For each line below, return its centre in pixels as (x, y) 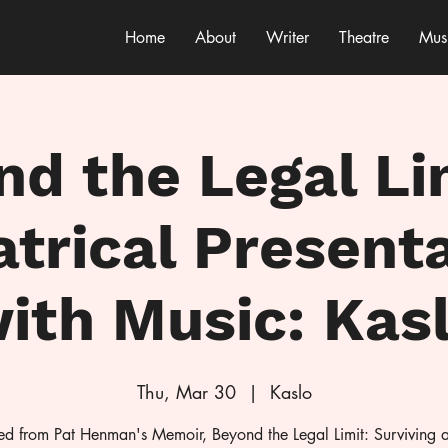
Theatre (364, 37)
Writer (287, 37)
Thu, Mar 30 (186, 392)
